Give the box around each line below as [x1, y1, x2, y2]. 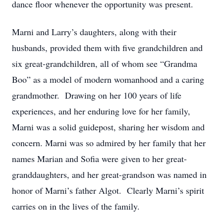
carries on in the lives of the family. [12, 200, 140, 212]
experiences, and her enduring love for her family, [12, 105, 190, 117]
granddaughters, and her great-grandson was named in [12, 168, 207, 180]
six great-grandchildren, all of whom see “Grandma [12, 57, 197, 69]
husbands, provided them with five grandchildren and [12, 42, 203, 54]
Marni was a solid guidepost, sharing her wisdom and [12, 121, 205, 133]
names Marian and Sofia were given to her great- [12, 153, 187, 165]
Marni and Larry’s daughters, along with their [12, 26, 176, 38]
